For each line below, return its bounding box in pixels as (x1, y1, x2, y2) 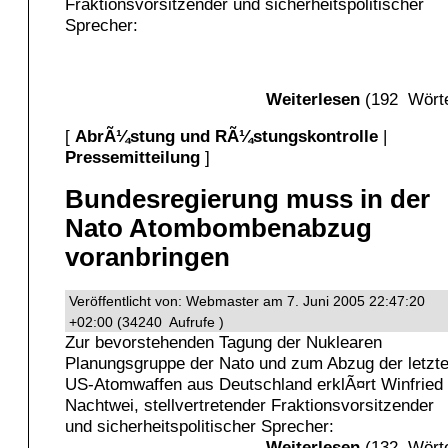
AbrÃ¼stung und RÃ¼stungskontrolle (75, 126, 378, 147)
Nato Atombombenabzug (65, 214, 372, 243)
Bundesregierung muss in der (65, 185, 430, 214)
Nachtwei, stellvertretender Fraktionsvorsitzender (65, 394, 434, 415)
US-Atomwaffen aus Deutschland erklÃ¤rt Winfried (65, 373, 443, 394)
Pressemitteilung (65, 147, 200, 168)
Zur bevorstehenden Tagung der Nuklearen (65, 331, 382, 352)
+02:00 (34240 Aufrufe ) (69, 313, 224, 330)
